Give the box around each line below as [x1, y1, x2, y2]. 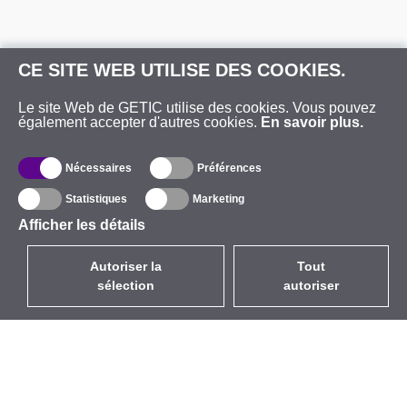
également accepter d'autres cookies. [18, 114, 261, 130]
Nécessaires [65, 162, 132, 174]
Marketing [193, 193, 244, 205]
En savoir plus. [261, 114, 363, 130]
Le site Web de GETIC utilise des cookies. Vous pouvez [18, 100, 376, 115]
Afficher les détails [18, 217, 145, 233]
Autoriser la [90, 259, 163, 273]
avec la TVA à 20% [166, 377, 273, 392]
